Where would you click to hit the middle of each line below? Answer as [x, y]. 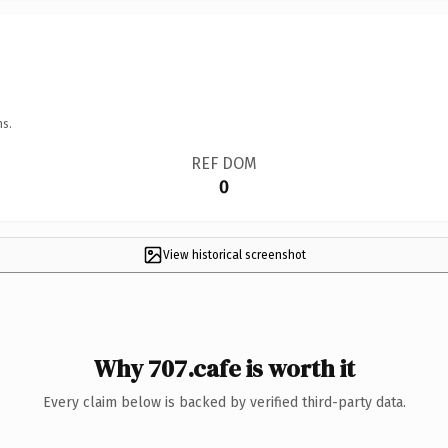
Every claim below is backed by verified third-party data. [224, 402]
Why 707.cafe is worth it [224, 368]
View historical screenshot [234, 254]
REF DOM [223, 163]
